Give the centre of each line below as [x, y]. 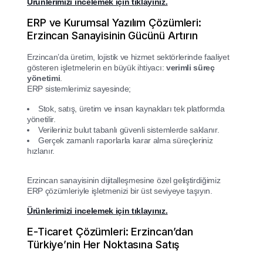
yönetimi [44, 78]
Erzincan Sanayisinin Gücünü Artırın [112, 36]
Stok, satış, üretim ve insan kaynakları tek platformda [131, 109]
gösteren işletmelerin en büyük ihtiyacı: [97, 68]
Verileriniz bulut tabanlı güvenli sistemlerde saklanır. [129, 130]
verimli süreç [190, 68]
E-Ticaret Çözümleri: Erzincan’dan [110, 232]
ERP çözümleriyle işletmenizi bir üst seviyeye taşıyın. [120, 191]
